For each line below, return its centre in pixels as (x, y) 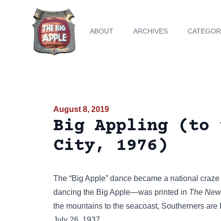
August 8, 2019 (81, 109)
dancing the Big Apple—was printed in (121, 192)
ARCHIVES (151, 31)
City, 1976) (111, 146)
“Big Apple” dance (100, 178)
